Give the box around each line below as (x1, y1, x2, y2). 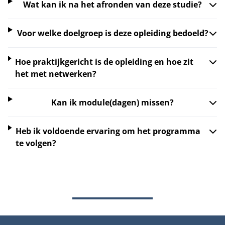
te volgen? (16, 138, 57, 149)
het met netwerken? (15, 68, 97, 79)
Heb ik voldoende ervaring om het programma (16, 126, 201, 137)
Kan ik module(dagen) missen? (51, 97, 174, 108)
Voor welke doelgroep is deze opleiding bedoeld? (17, 28, 208, 39)
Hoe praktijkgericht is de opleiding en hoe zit (15, 56, 194, 67)
